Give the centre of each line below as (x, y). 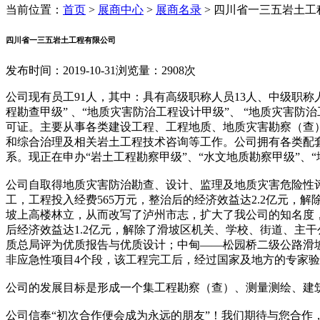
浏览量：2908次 (156, 70)
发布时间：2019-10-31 (61, 70)
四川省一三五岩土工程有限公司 (61, 40)
